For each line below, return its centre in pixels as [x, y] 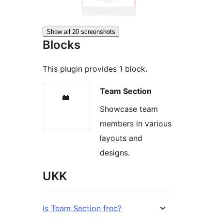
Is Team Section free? [82, 208]
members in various [136, 123]
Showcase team [129, 109]
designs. [115, 152]
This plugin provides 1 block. [95, 69]
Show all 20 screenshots [81, 32]
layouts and [121, 138]
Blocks [62, 45]
